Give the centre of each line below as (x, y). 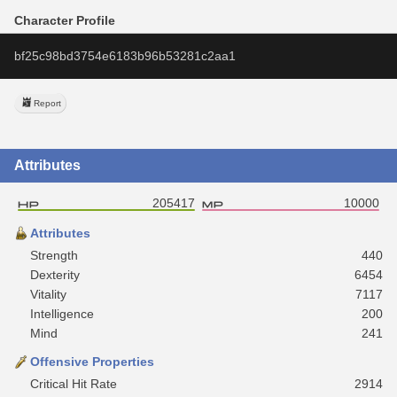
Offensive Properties (92, 361)
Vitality (48, 294)
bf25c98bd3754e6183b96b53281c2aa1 (125, 55)
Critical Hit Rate (74, 383)
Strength (54, 255)
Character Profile (65, 20)
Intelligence (62, 313)
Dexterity (55, 274)
